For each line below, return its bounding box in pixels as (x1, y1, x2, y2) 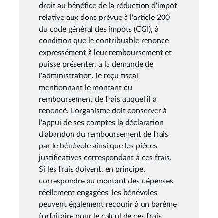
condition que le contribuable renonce (39, 36, 169, 45)
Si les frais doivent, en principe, (39, 165, 145, 173)
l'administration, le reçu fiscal (39, 72, 138, 80)
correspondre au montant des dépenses (39, 177, 173, 185)
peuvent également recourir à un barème (39, 200, 177, 208)
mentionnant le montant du (39, 83, 132, 91)
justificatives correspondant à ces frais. (39, 153, 172, 162)
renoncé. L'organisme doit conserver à (39, 107, 167, 115)
